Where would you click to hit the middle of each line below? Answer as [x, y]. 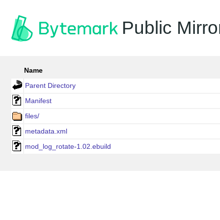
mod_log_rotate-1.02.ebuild [68, 146]
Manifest [38, 101]
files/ [32, 116]
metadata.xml [46, 131]
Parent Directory [50, 85]
